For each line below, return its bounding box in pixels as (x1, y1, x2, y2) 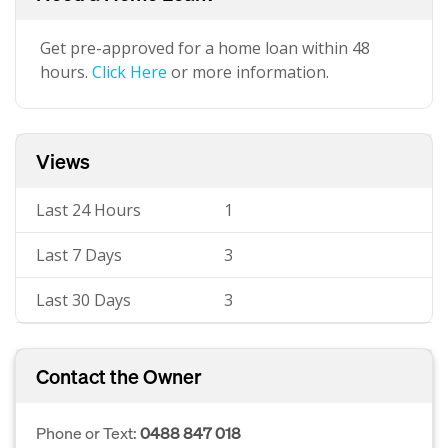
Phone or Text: (36, 422, 140, 443)
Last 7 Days (36, 244, 122, 266)
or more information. (167, 61, 329, 83)
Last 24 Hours (36, 199, 141, 221)
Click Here (92, 61, 167, 83)
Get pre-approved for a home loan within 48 (40, 37, 370, 59)
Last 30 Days (36, 289, 131, 311)
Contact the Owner (36, 363, 202, 389)
